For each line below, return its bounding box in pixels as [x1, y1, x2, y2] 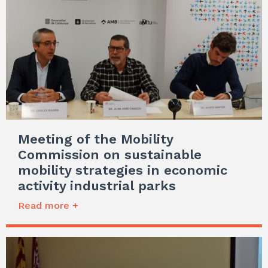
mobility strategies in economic [18, 162, 227, 178]
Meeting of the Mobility [18, 131, 173, 147]
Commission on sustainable [18, 147, 202, 162]
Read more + [18, 199, 78, 211]
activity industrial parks [18, 178, 176, 193]
